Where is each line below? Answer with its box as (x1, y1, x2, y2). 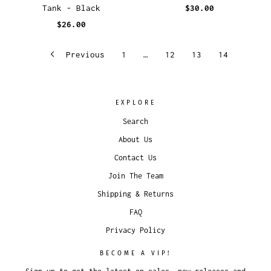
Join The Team (108, 171, 163, 180)
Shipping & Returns (97, 189, 174, 198)
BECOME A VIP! (100, 249, 171, 257)
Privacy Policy (106, 225, 165, 235)
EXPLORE (115, 99, 156, 106)
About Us (119, 134, 152, 144)
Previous (60, 49, 105, 59)
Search (123, 116, 148, 126)
